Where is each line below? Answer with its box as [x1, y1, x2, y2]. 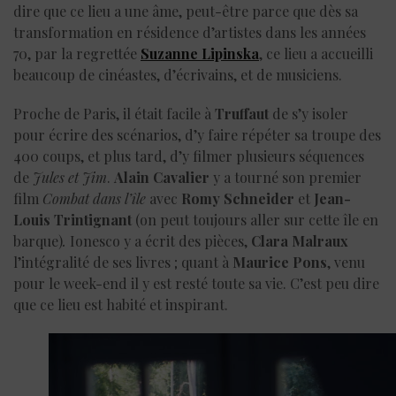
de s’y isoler [269, 103, 348, 123]
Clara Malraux [251, 231, 348, 250]
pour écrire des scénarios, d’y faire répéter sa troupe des [13, 125, 381, 144]
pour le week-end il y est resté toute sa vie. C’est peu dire [13, 273, 379, 293]
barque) [13, 231, 63, 250]
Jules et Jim [33, 167, 107, 187]
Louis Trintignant [13, 209, 132, 229]
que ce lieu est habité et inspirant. [13, 294, 228, 314]
